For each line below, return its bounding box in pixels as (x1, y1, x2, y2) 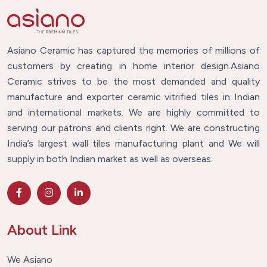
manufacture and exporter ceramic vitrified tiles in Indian (7, 91, 260, 103)
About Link (7, 221, 77, 238)
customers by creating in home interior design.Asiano (7, 60, 260, 72)
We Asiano (7, 253, 52, 265)
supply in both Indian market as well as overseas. (7, 153, 213, 164)
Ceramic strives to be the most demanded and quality (7, 75, 260, 87)
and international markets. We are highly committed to (7, 106, 260, 118)
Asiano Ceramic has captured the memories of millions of (7, 44, 260, 56)
